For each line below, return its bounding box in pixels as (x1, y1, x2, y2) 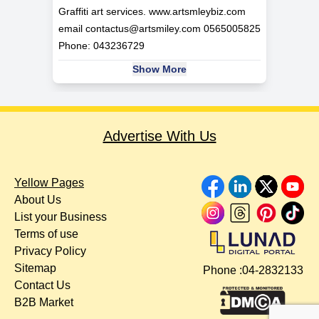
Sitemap (14, 262, 56, 275)
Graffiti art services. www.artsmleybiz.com (58, 6, 246, 18)
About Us (14, 194, 61, 206)
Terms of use (14, 228, 78, 241)
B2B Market (14, 296, 73, 309)
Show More (132, 63, 187, 75)
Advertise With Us (103, 128, 216, 145)
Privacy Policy (14, 245, 86, 258)
